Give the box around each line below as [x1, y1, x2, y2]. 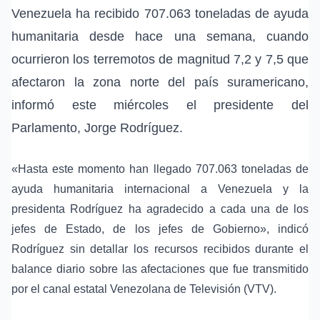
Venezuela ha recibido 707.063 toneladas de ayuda [11, 6, 309, 21]
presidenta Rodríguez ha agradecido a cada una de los [11, 203, 309, 216]
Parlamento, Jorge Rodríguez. [11, 121, 183, 136]
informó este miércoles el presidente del [11, 98, 309, 113]
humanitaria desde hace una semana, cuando [11, 29, 309, 44]
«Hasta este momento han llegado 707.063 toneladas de [11, 163, 309, 176]
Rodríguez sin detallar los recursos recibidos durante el [11, 243, 309, 256]
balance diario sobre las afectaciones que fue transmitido [11, 263, 309, 276]
